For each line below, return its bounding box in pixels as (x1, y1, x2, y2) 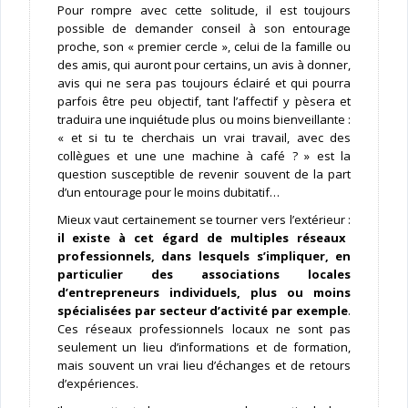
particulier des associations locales (56, 266, 352, 283)
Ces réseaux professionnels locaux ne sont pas (56, 321, 352, 338)
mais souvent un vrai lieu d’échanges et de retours (56, 357, 352, 374)
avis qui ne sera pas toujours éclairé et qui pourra (56, 75, 352, 92)
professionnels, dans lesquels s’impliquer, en (56, 248, 352, 265)
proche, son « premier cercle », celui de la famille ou (56, 38, 352, 56)
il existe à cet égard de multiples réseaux (56, 229, 346, 247)
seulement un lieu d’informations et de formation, (56, 339, 352, 356)
